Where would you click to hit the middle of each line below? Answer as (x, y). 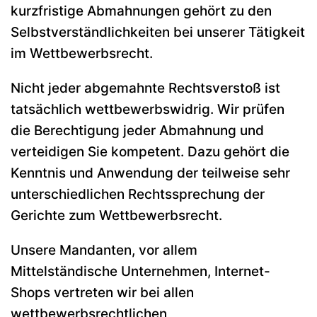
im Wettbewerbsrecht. (82, 54)
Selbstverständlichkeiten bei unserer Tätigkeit (158, 33)
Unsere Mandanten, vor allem (104, 250)
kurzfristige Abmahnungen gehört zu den (141, 11)
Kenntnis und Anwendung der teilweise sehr (150, 173)
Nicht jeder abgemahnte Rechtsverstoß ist (145, 88)
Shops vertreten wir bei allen (102, 293)
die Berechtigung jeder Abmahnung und (137, 131)
